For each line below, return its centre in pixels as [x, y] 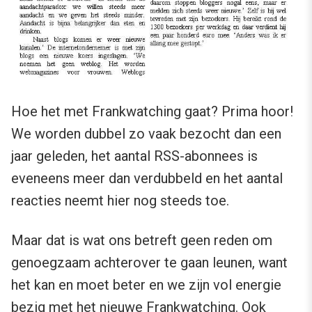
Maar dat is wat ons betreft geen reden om [142, 241]
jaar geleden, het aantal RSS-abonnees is [134, 156]
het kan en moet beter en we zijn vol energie [146, 285]
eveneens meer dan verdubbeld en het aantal [147, 179]
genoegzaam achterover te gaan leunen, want [149, 263]
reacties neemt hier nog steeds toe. [120, 201]
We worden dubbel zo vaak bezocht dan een [146, 134]
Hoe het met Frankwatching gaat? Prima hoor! [152, 112]
